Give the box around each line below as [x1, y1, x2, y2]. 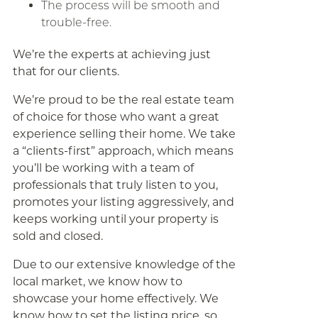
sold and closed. [12, 229, 103, 243]
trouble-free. [40, 16, 111, 29]
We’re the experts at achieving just [12, 48, 211, 61]
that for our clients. [12, 65, 119, 78]
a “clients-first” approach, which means [12, 144, 234, 158]
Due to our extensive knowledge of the [12, 258, 236, 271]
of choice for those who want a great [12, 110, 219, 124]
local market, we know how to [12, 275, 182, 288]
